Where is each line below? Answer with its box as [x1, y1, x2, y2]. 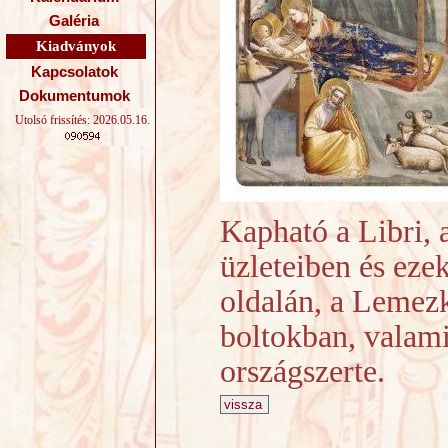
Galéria [49, 13, 99, 29]
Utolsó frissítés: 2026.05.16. [15, 113, 150, 127]
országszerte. [220, 353, 385, 389]
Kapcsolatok [30, 64, 118, 80]
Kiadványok [36, 38, 116, 54]
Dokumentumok [18, 88, 130, 104]
